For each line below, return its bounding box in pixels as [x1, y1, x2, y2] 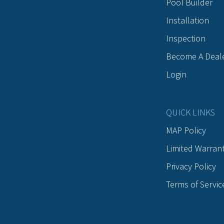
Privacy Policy [166, 160, 216, 172]
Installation [166, 14, 209, 26]
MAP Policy [166, 124, 206, 136]
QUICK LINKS [166, 106, 215, 118]
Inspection [166, 32, 205, 44]
